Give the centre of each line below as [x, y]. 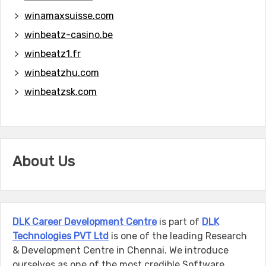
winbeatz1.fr [53, 53]
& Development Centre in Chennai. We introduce [121, 250]
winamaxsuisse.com [69, 15]
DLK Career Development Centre [85, 221]
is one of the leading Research [178, 236]
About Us [44, 161]
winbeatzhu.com [62, 72]
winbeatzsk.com [61, 91]
